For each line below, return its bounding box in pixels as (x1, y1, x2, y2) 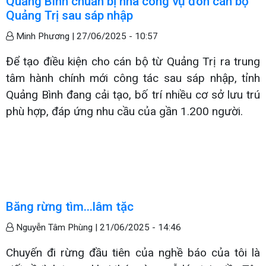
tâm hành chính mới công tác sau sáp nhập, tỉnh (6, 71, 260, 85)
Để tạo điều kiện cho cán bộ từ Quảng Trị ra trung (6, 54, 260, 68)
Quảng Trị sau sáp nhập (6, 8, 133, 23)
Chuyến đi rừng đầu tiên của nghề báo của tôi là (6, 245, 260, 259)
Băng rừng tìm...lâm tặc (6, 199, 134, 214)
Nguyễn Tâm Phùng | (14, 221, 100, 233)
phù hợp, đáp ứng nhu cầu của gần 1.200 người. (6, 104, 243, 118)
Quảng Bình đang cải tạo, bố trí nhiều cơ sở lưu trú (6, 87, 260, 102)
